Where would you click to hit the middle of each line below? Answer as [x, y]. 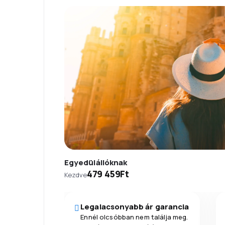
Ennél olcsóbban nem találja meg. [134, 217]
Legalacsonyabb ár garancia [135, 206]
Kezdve [76, 175]
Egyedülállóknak [96, 162]
